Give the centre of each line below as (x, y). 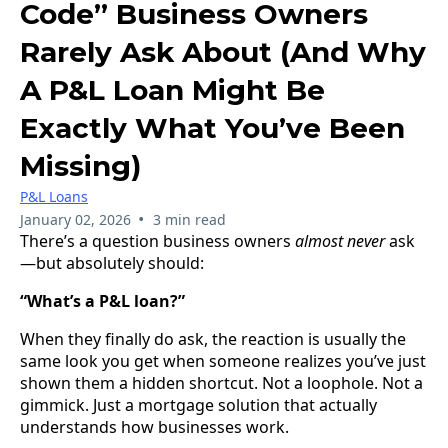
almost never (340, 241)
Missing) (80, 166)
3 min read (189, 219)
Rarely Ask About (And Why (223, 52)
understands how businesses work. (154, 427)
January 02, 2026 (75, 219)
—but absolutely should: (112, 263)
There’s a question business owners (157, 241)
